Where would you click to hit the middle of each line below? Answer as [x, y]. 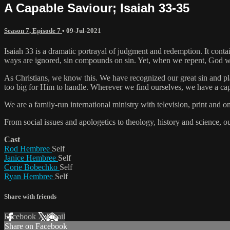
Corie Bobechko [32, 167]
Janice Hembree [31, 158]
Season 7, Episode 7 [33, 31]
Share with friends [30, 196]
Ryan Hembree [30, 176]
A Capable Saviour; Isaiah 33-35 [97, 8]
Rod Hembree [28, 148]
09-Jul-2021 [84, 31]
